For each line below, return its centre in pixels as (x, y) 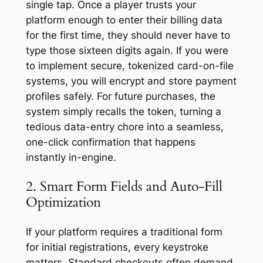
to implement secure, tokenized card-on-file (129, 66)
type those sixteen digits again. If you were (127, 51)
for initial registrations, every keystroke (117, 247)
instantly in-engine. (71, 158)
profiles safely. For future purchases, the (120, 97)
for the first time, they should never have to (128, 36)
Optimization (63, 203)
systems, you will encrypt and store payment (131, 81)
